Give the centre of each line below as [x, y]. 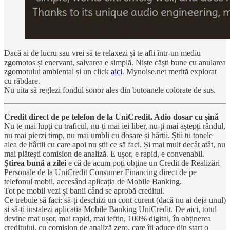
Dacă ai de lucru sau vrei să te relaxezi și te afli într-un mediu [102, 53]
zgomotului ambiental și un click [57, 71]
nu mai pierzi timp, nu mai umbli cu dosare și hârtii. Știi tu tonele [108, 135]
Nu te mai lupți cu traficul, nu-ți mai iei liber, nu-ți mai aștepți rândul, [115, 126]
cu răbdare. [22, 81]
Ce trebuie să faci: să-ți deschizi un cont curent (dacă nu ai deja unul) [115, 200]
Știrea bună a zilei [35, 163]
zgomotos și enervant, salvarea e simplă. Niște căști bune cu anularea [115, 62]
